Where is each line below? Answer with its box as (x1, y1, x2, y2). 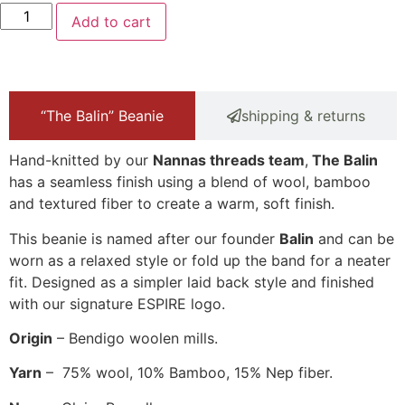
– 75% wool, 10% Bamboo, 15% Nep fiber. (42, 363, 333, 382)
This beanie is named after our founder (9, 229, 279, 248)
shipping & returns (240, 107, 365, 126)
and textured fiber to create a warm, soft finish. (9, 194, 334, 213)
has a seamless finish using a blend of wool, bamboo (9, 173, 371, 192)
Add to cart (71, 13, 152, 32)
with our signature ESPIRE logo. (9, 294, 230, 313)
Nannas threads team (153, 151, 305, 170)
